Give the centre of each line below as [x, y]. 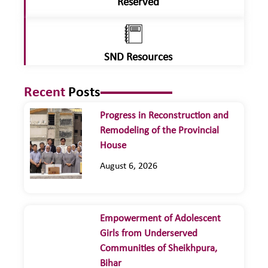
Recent [46, 92]
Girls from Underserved [149, 233]
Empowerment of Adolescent [160, 218]
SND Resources [138, 58]
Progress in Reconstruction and [164, 115]
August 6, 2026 [129, 166]
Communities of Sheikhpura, [159, 248]
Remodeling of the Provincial [159, 130]
